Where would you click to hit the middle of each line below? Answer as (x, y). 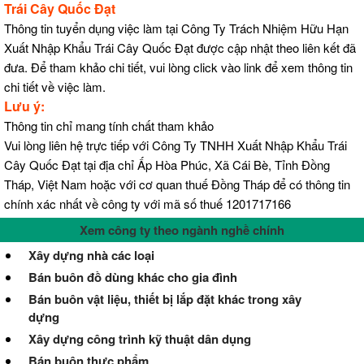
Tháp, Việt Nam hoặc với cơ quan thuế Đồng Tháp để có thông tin (177, 184)
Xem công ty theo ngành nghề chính (182, 230)
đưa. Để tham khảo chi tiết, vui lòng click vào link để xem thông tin (178, 67)
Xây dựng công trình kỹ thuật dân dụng (140, 339)
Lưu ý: (24, 106)
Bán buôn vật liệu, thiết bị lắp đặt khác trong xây (165, 299)
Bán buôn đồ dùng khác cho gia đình (133, 277)
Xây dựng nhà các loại (91, 256)
